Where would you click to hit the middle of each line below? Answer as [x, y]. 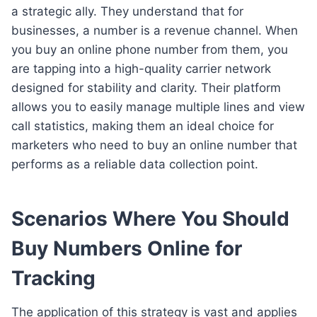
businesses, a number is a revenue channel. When [155, 30]
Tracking [53, 278]
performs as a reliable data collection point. [135, 164]
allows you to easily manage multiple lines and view [158, 106]
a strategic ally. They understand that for [127, 11]
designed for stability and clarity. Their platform [146, 87]
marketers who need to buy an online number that [154, 145]
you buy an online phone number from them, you [150, 49]
